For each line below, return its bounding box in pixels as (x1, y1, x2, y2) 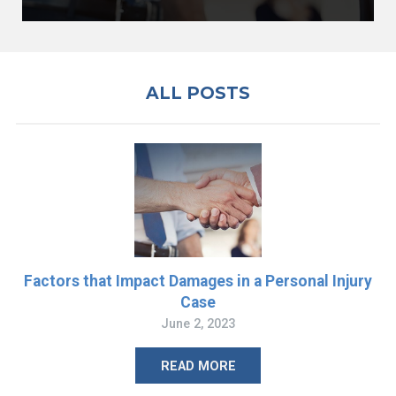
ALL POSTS (146, 83, 250, 104)
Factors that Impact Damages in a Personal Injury (24, 271, 372, 290)
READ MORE (160, 358, 236, 373)
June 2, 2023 (161, 316, 235, 331)
